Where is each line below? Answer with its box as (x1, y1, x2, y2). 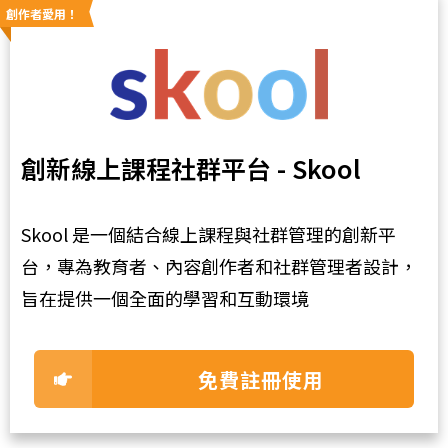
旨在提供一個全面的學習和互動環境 (21, 285, 309, 312)
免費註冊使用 (197, 364, 324, 394)
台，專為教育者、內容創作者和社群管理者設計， (21, 253, 417, 280)
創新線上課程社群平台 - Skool (21, 150, 361, 187)
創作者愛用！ (6, 5, 78, 23)
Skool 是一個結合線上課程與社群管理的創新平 (21, 221, 396, 248)
